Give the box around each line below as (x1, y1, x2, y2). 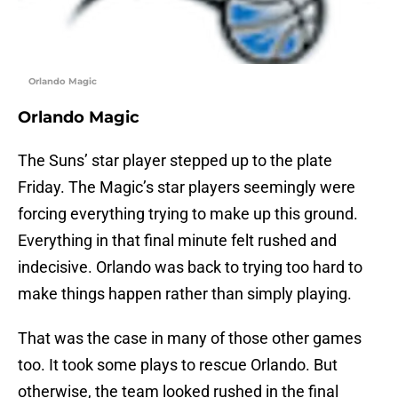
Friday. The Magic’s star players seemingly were (18, 178, 355, 197)
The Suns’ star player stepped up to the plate (18, 151, 332, 171)
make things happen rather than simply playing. (18, 284, 352, 304)
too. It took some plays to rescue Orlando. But (18, 355, 338, 375)
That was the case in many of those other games (18, 329, 362, 348)
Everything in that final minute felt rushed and (18, 231, 337, 251)
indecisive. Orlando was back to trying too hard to (18, 258, 362, 277)
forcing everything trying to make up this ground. (18, 204, 358, 224)
